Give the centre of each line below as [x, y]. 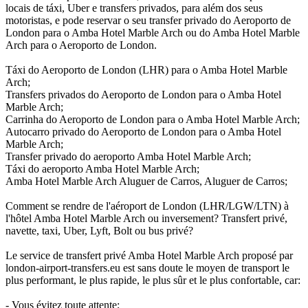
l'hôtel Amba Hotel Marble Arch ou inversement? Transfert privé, [146, 218]
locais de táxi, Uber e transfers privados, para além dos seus [134, 8]
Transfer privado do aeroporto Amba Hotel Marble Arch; [128, 156]
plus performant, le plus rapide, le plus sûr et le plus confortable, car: [153, 280]
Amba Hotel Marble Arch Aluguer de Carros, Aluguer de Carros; [146, 181]
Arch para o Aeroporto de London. [81, 45]
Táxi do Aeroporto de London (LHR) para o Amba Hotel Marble [146, 69]
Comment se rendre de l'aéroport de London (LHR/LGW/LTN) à [147, 206]
